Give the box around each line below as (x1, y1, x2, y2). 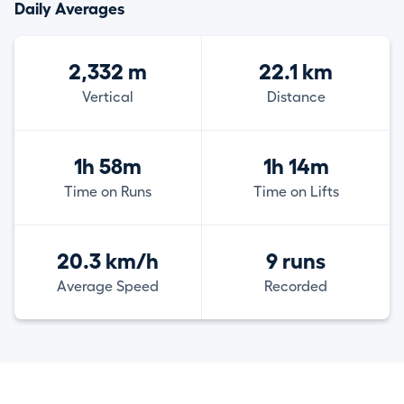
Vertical (82, 89, 134, 105)
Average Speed (57, 279, 160, 294)
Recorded (264, 279, 328, 294)
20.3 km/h (57, 250, 160, 272)
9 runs (266, 250, 326, 272)
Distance (266, 89, 326, 105)
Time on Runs (64, 184, 152, 199)
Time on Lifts (252, 184, 339, 199)
